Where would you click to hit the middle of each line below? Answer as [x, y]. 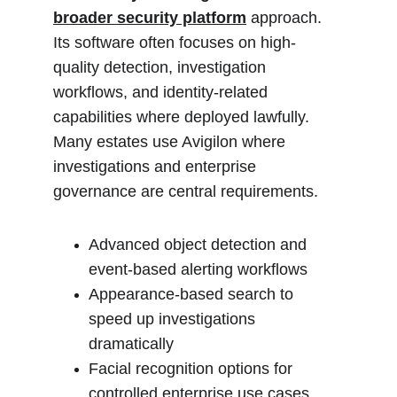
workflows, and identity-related [163, 92]
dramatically [131, 344]
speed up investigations [174, 319]
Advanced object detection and [200, 245]
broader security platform [150, 18]
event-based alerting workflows [198, 269]
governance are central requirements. [186, 191]
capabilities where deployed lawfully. [183, 117]
